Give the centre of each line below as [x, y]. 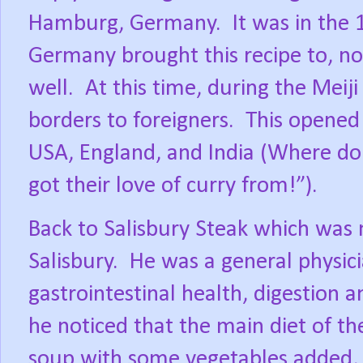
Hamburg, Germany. [125, 24]
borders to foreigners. [131, 122]
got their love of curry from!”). [173, 186]
